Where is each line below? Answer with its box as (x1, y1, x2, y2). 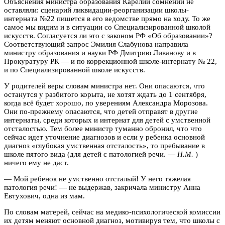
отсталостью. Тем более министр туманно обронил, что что (4, 124, 202, 133)
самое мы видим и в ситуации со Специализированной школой (4, 23, 210, 31)
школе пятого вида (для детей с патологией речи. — (4, 150, 177, 158)
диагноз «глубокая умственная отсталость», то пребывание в (4, 141, 205, 150)
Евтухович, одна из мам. (4, 191, 85, 200)
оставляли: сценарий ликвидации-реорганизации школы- (4, 6, 189, 14)
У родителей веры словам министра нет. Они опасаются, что (4, 81, 205, 90)
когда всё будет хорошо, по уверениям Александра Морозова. (4, 98, 208, 107)
